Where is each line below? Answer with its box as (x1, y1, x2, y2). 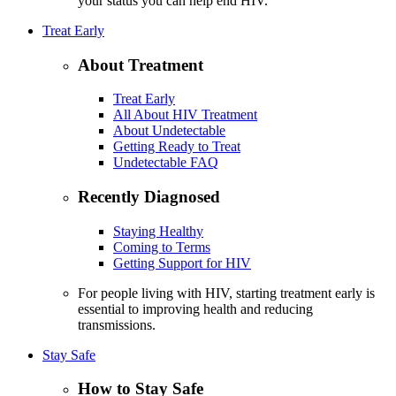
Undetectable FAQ (113, 155, 218, 171)
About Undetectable (113, 123, 225, 139)
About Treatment (78, 55, 203, 74)
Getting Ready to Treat (113, 139, 240, 155)
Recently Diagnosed (78, 187, 220, 207)
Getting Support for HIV (113, 255, 251, 270)
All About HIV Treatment (113, 107, 257, 123)
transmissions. (78, 316, 156, 332)
